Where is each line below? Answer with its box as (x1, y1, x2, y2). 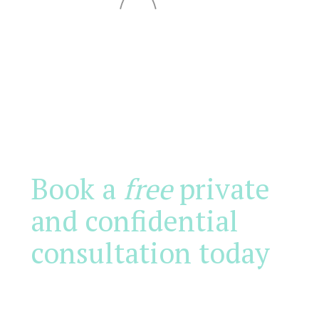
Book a (30, 169, 123, 207)
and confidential (30, 202, 239, 239)
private (172, 169, 270, 207)
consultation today (30, 234, 270, 271)
